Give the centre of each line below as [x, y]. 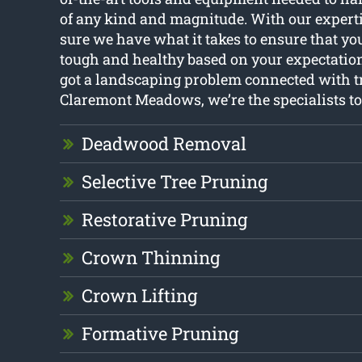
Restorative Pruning [164, 220]
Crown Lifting [139, 296]
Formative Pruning [160, 334]
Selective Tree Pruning [174, 182]
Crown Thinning [150, 258]
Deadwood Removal [164, 144]
